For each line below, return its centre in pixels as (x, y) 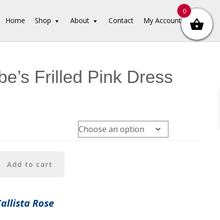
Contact (121, 20)
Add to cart (29, 164)
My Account (163, 20)
